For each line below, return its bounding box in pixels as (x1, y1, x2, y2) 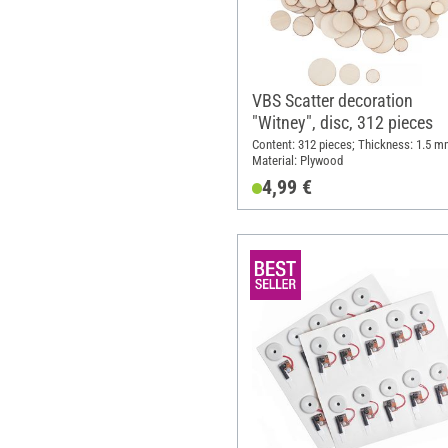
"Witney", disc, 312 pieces (251, 112, 433, 134)
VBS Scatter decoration (251, 90, 413, 112)
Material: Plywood (251, 152, 343, 168)
